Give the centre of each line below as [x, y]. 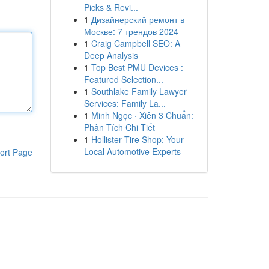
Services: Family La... [125, 103]
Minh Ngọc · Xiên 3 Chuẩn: [142, 115]
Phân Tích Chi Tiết [119, 127]
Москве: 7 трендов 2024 [131, 31]
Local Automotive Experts [132, 151]
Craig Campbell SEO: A [135, 43]
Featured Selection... [123, 79]
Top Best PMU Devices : [137, 67]
